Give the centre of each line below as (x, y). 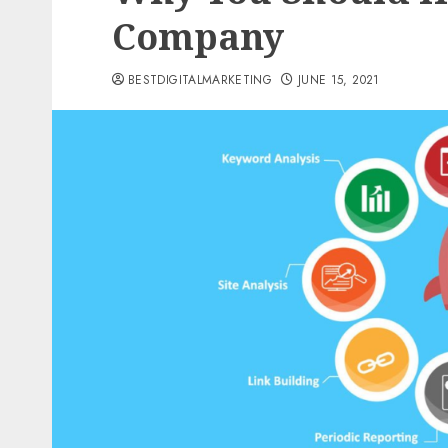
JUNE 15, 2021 (338, 80)
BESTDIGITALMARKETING (200, 80)
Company (198, 36)
